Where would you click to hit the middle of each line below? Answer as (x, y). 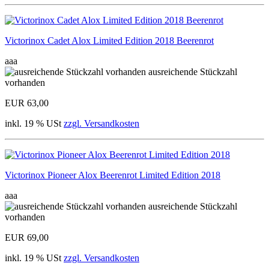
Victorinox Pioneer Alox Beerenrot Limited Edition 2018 (113, 175)
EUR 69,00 (27, 237)
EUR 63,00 (27, 103)
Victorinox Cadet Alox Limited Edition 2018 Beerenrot (109, 40)
